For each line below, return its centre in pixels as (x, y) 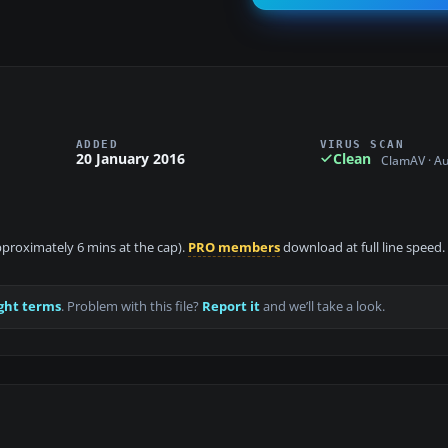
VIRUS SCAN (362, 143)
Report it (231, 307)
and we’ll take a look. (322, 307)
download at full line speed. (362, 248)
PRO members (234, 248)
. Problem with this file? (131, 307)
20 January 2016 (130, 158)
